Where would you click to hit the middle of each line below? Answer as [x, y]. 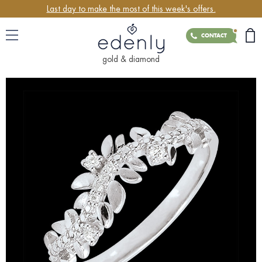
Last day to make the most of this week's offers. [131, 9]
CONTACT [214, 36]
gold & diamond [131, 59]
